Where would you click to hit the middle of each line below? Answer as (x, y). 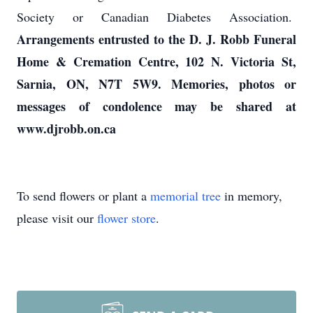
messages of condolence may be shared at (156, 106)
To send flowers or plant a (83, 196)
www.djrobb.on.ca (66, 129)
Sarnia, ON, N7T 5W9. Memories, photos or (156, 84)
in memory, (252, 196)
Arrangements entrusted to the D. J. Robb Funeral (156, 39)
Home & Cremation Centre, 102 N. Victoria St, (156, 61)
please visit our (57, 218)
